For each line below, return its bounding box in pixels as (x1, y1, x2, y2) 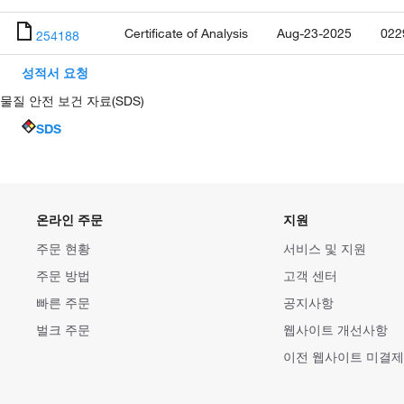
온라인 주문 (36, 212, 103, 227)
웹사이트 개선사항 (283, 322, 388, 337)
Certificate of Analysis (124, 25, 248, 41)
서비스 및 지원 (283, 241, 366, 256)
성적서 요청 (22, 65, 88, 80)
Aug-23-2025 (277, 25, 352, 41)
